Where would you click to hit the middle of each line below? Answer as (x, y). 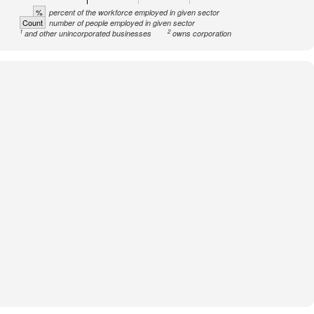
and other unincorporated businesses (88, 33)
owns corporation (202, 33)
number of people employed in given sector (122, 23)
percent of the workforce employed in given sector (134, 12)
